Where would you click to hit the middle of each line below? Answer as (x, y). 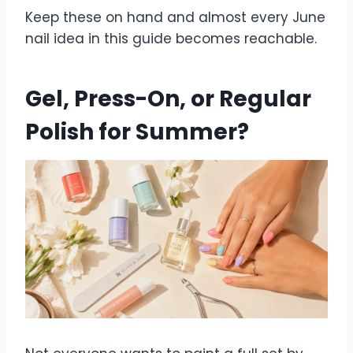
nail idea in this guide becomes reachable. (171, 38)
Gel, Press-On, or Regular (168, 98)
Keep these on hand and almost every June (175, 17)
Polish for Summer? (137, 132)
